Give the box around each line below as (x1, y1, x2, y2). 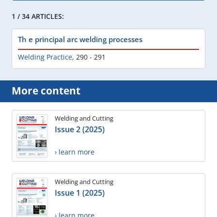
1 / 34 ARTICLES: (12, 11, 64, 21)
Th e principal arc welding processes (18, 34, 142, 44)
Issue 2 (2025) (55, 124, 105, 135)
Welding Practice (18, 52, 72, 62)
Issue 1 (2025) (55, 187, 105, 199)
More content (12, 83, 80, 97)
